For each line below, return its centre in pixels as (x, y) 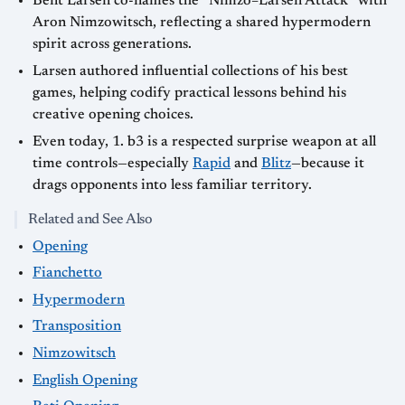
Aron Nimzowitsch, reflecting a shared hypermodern (202, 23)
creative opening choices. (113, 114)
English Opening (85, 380)
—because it (328, 163)
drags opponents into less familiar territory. (172, 185)
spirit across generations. (112, 45)
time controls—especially (113, 163)
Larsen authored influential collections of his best (190, 71)
